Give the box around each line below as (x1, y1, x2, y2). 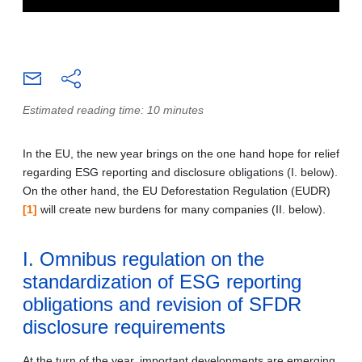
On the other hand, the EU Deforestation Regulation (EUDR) (23, 183, 330, 197)
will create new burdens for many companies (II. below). (37, 202, 326, 216)
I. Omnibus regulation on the (23, 247, 264, 270)
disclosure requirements (23, 315, 225, 338)
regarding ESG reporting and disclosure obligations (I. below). (23, 165, 338, 179)
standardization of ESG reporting (23, 270, 301, 293)
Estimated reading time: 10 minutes (23, 103, 204, 116)
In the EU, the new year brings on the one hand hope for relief (23, 146, 339, 160)
